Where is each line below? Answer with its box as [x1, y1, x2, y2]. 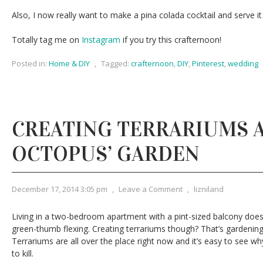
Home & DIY [49, 58, 90, 69]
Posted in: [12, 58, 47, 69]
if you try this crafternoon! [120, 34, 221, 45]
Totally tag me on [12, 34, 82, 45]
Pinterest [192, 58, 224, 69]
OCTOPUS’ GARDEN [12, 141, 200, 167]
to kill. [12, 248, 33, 259]
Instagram [82, 34, 120, 45]
